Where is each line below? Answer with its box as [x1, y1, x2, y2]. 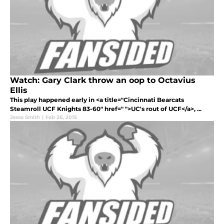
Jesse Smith [10, 114, 40, 121]
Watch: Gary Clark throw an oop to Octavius [10, 75, 195, 85]
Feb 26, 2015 [45, 114, 77, 121]
